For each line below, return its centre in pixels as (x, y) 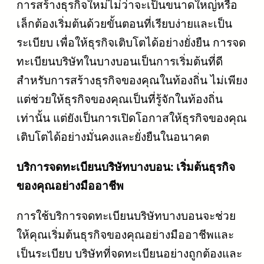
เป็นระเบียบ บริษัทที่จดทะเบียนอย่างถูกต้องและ (129, 254)
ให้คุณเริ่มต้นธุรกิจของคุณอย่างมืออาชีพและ (125, 235)
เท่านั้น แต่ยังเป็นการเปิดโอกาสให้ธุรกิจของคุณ (132, 118)
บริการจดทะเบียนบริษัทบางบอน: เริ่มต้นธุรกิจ (126, 166)
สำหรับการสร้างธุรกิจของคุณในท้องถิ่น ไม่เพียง (132, 80)
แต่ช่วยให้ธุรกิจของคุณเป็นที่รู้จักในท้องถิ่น (120, 99)
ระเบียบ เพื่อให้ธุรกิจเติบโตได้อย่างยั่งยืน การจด (131, 42)
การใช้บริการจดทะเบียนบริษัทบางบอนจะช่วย (126, 216)
